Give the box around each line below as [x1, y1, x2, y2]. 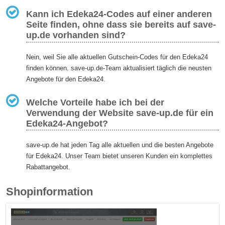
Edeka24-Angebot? [26, 118, 108, 129]
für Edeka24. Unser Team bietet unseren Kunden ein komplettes [26, 152, 213, 160]
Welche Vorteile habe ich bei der [26, 97, 165, 107]
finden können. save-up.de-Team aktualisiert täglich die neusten [26, 64, 212, 72]
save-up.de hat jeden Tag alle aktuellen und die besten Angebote [26, 141, 214, 149]
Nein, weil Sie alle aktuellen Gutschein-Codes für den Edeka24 [26, 53, 208, 61]
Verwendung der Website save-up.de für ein [26, 107, 214, 118]
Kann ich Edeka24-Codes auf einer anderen [26, 9, 212, 19]
